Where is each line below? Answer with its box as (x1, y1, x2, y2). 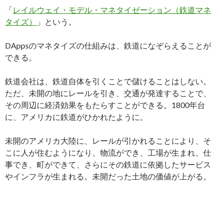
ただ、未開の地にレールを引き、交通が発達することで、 (5, 88, 211, 98)
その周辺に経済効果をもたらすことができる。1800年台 (5, 100, 205, 110)
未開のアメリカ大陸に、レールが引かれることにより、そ (5, 136, 211, 146)
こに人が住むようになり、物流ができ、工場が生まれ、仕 (5, 148, 211, 158)
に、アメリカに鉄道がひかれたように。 (5, 112, 148, 122)
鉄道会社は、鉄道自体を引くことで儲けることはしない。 (5, 76, 211, 86)
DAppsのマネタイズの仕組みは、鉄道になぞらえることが (5, 41, 211, 51)
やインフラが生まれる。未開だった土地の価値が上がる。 (5, 171, 211, 181)
